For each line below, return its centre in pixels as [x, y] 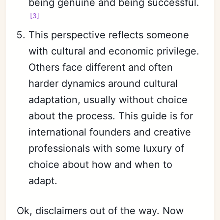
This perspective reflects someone [109, 35]
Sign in [110, 56]
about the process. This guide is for [111, 116]
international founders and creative [110, 132]
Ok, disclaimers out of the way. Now [100, 210]
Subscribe [110, 37]
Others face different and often [101, 67]
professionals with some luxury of [107, 148]
